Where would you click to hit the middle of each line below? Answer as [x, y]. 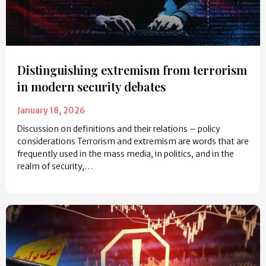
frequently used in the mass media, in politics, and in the [126, 154]
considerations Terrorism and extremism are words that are [133, 142]
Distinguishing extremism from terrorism [132, 70]
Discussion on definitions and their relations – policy [119, 129]
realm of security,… [55, 167]
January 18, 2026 [51, 111]
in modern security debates [91, 87]
